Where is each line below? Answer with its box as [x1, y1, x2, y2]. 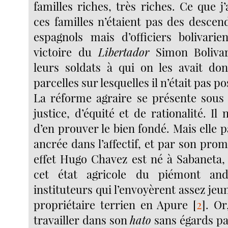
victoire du [34, 44, 98, 60]
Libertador [98, 44, 149, 60]
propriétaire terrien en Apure [34, 197, 188, 213]
